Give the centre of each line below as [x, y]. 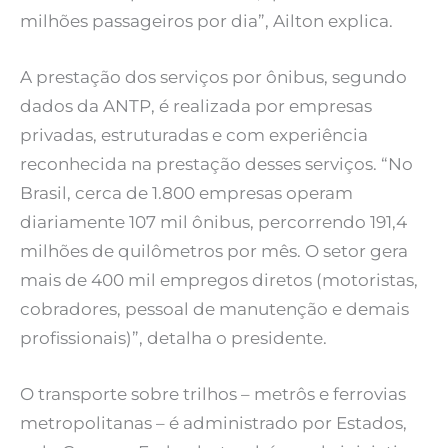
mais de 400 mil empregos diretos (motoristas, [219, 279]
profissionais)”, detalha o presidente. [173, 337]
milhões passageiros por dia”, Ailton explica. [206, 20]
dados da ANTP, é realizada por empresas [196, 105]
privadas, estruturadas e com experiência [194, 134]
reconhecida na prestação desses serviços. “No [216, 163]
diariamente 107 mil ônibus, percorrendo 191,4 [213, 221]
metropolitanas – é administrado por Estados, [213, 423]
